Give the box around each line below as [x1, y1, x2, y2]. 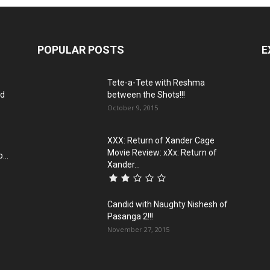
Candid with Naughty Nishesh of [107, 199, 228, 209]
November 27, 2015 [107, 224, 169, 234]
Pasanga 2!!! [107, 211, 153, 221]
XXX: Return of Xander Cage [107, 135, 215, 145]
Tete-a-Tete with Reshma [107, 77, 205, 87]
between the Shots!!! [107, 89, 185, 99]
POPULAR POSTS [37, 43, 124, 56]
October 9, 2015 [107, 102, 158, 112]
